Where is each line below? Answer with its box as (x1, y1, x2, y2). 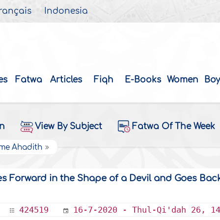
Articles (50, 75, 82, 85)
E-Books (125, 75, 162, 85)
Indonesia (44, 7, 88, 16)
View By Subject (34, 122, 102, 132)
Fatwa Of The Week (132, 122, 215, 132)
